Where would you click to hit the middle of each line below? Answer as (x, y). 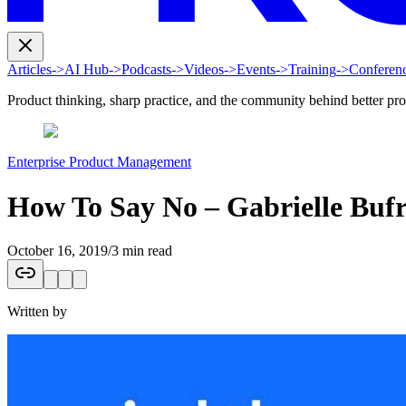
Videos (204, 70)
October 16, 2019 (58, 250)
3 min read (142, 250)
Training (312, 70)
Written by (37, 311)
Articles (29, 70)
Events (256, 70)
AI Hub (87, 70)
